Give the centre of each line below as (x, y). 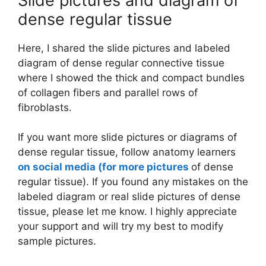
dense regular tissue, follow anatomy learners (127, 152)
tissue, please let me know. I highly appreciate (127, 212)
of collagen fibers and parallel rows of (108, 92)
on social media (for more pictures (104, 167)
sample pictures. (58, 241)
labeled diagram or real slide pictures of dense (129, 197)
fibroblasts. (46, 107)
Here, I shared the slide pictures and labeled (124, 48)
